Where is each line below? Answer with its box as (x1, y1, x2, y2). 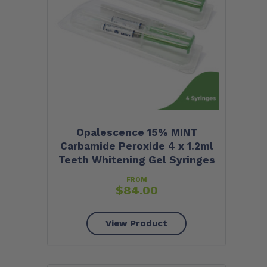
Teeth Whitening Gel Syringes (58, 154, 215, 166)
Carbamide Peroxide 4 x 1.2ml (60, 140, 213, 153)
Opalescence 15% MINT (76, 126, 197, 139)
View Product (105, 218, 167, 229)
